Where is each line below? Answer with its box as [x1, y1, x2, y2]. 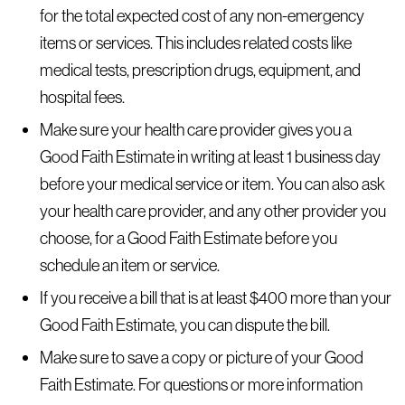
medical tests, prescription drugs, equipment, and [39, 59, 361, 80]
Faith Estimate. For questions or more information [39, 373, 363, 395]
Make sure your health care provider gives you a [39, 118, 352, 140]
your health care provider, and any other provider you [39, 200, 386, 221]
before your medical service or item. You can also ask [39, 173, 385, 194]
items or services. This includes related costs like [39, 32, 352, 53]
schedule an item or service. [39, 254, 220, 276]
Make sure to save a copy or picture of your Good [39, 346, 363, 368]
